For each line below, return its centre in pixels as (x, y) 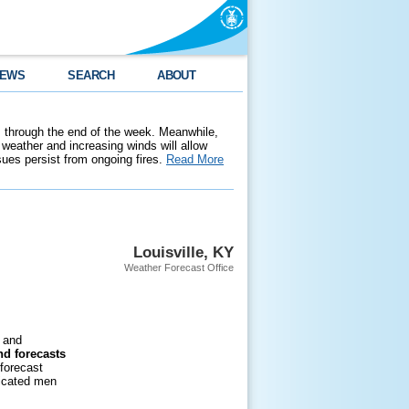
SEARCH (91, 75)
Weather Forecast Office (179, 267)
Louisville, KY (184, 252)
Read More (195, 159)
